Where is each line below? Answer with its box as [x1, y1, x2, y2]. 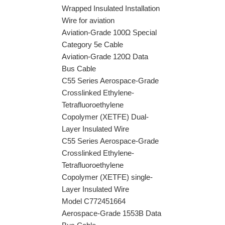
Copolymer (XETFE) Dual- [62, 113, 149, 121]
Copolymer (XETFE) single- [62, 173, 153, 181]
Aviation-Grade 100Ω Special [62, 28, 157, 37]
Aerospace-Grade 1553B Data [62, 209, 161, 217]
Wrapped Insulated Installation [62, 4, 160, 13]
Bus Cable [62, 64, 96, 73]
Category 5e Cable [62, 40, 123, 49]
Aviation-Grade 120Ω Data [62, 52, 148, 61]
